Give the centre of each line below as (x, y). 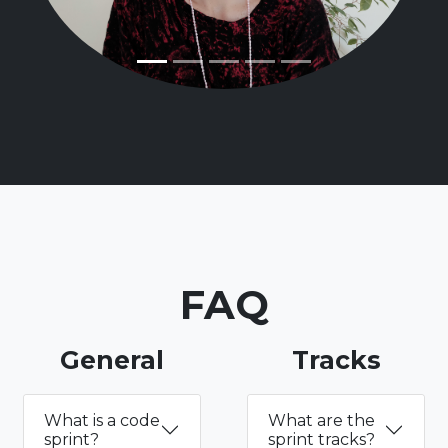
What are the (321, 421)
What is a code (102, 421)
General (112, 360)
